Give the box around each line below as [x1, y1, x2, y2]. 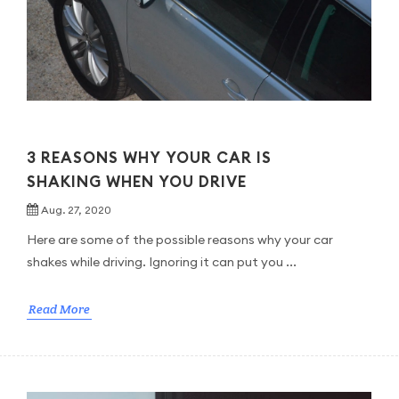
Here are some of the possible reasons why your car [26, 231, 333, 248]
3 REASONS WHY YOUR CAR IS [26, 147, 272, 167]
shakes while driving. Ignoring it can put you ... [26, 253, 297, 270]
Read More [28, 300, 90, 317]
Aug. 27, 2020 [40, 202, 111, 216]
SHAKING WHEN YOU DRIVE [26, 171, 247, 191]
